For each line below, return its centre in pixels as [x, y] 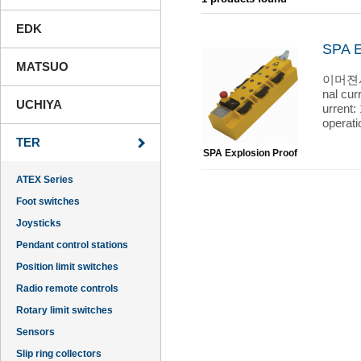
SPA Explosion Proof [250, 154]
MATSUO [42, 67]
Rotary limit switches [64, 311]
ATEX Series [45, 180]
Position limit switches [67, 267]
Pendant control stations [72, 245]
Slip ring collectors [59, 354]
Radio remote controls [67, 289]
